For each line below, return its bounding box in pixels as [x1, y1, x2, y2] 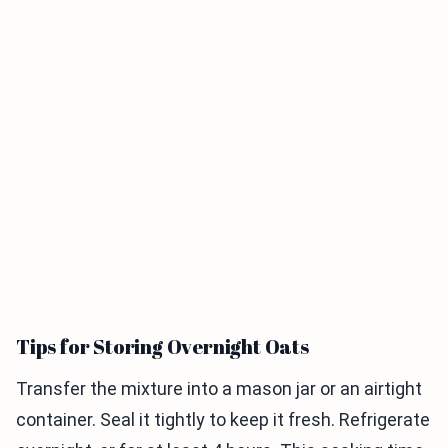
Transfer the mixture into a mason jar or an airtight [16, 378, 422, 400]
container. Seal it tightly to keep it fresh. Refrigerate [16, 409, 430, 431]
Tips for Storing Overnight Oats [16, 333, 309, 361]
